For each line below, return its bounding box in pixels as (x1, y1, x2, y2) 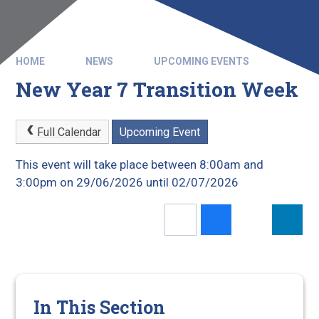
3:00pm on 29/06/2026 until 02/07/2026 (16, 174, 239, 189)
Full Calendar (36, 125, 101, 139)
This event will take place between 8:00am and (16, 157, 264, 172)
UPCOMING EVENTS (154, 56, 250, 67)
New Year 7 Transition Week (16, 76, 299, 103)
